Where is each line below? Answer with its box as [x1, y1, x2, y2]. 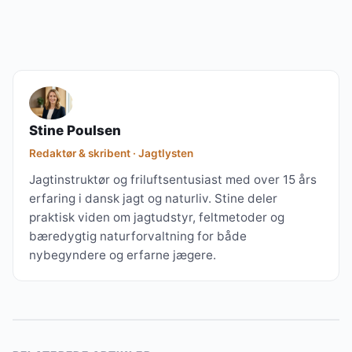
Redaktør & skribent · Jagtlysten [29, 147, 193, 160]
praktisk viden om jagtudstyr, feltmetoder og [29, 210, 284, 225]
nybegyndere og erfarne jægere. [29, 247, 216, 263]
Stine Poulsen [29, 123, 121, 139]
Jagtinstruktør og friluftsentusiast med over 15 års [29, 172, 317, 188]
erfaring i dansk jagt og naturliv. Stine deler [29, 191, 277, 207]
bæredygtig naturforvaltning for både [29, 229, 247, 244]
